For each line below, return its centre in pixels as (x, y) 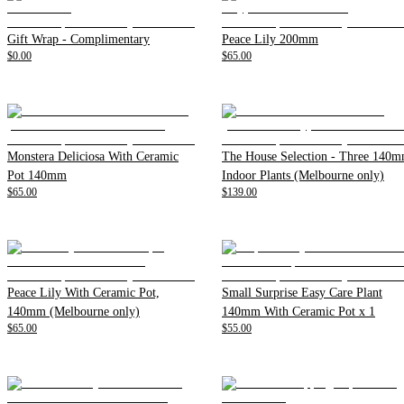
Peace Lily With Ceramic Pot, (83, 292)
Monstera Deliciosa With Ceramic (93, 156)
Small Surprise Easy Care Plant (302, 292)
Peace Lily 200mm (270, 39)
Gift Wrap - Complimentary (78, 39)
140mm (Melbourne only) (73, 311)
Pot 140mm (37, 175)
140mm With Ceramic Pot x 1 (298, 311)
